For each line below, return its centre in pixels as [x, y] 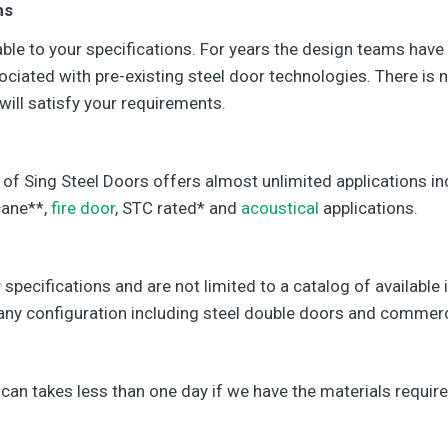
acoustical [280, 208]
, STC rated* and [178, 208]
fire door [83, 208]
